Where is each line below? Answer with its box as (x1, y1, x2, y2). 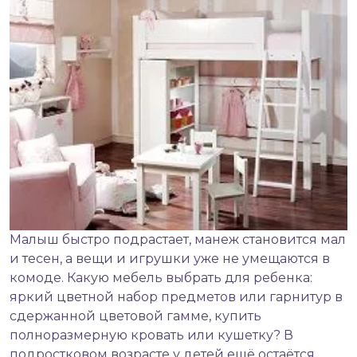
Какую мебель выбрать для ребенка (67, 270, 310, 286)
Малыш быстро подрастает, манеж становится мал (10, 232, 346, 248)
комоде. (10, 270, 67, 286)
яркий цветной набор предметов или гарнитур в (10, 289, 343, 305)
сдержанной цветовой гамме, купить (10, 308, 261, 324)
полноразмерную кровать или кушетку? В (10, 328, 293, 343)
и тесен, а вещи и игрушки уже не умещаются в (10, 251, 330, 267)
